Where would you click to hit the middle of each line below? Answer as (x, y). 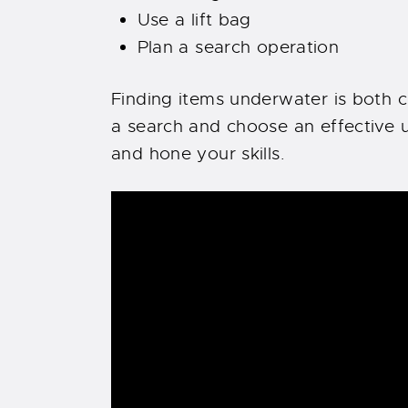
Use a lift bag (194, 20)
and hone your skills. (198, 153)
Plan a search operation (238, 48)
